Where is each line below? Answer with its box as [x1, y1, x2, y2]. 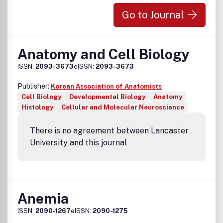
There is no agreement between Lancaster [30, 126, 189, 135]
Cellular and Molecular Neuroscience [61, 104, 184, 111]
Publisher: [17, 82, 51, 90]
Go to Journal [122, 9, 184, 21]
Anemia [17, 190, 69, 207]
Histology [21, 104, 53, 111]
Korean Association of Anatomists [51, 83, 162, 90]
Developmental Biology [69, 93, 145, 101]
